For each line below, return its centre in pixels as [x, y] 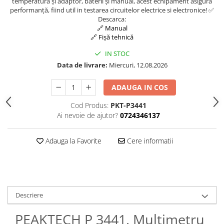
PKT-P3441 [128, 105]
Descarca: [112, 19]
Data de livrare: [82, 65]
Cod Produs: [89, 105]
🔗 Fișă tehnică [112, 37]
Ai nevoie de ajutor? [87, 115]
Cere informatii [149, 140]
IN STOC [116, 53]
